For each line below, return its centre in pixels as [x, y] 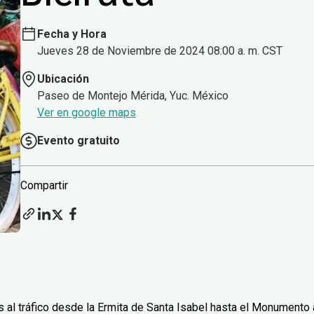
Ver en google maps [87, 113]
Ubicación [63, 79]
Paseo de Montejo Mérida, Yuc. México [133, 96]
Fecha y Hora [72, 34]
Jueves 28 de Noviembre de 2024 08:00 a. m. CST [160, 51]
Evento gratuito [78, 141]
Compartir [44, 186]
